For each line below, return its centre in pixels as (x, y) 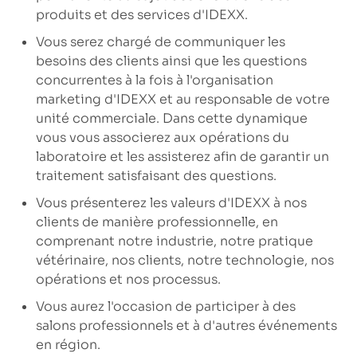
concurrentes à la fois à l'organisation (154, 80)
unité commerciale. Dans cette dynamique (171, 118)
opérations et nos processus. (128, 279)
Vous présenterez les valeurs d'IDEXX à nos (171, 202)
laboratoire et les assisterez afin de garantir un (182, 156)
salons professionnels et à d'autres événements (186, 325)
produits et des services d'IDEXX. (141, 14)
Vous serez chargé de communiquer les (160, 41)
